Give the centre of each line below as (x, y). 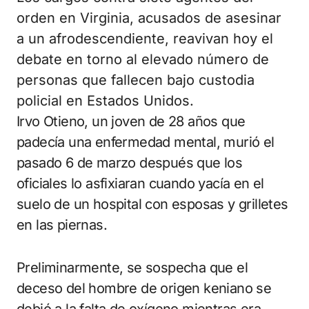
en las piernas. (62, 225)
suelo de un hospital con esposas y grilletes (152, 205)
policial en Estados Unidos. (105, 101)
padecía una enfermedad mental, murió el (146, 142)
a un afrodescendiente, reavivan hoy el (145, 39)
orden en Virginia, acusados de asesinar (149, 18)
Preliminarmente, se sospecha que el (132, 268)
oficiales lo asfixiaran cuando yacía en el (140, 184)
